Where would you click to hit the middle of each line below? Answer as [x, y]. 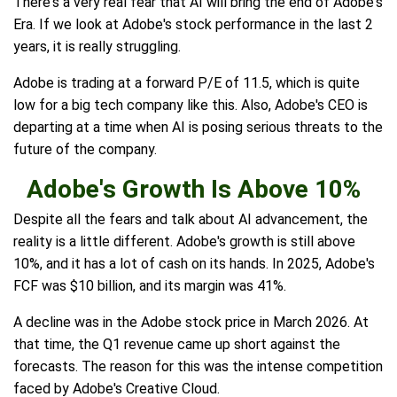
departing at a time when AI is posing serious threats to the [198, 128]
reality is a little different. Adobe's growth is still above [184, 242]
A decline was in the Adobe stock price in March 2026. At [191, 323]
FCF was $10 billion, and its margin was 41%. [150, 286]
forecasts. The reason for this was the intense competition [198, 367]
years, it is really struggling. [97, 47]
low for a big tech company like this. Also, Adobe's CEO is [191, 105]
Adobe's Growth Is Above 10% [194, 190]
